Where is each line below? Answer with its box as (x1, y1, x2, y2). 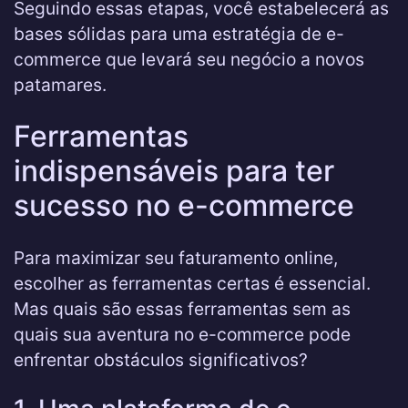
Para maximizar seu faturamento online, (14, 247, 338, 269)
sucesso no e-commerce (14, 188, 354, 223)
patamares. (14, 74, 107, 96)
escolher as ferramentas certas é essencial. (14, 272, 371, 294)
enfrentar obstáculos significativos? (14, 349, 308, 371)
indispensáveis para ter (14, 153, 334, 189)
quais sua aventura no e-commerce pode (14, 323, 351, 345)
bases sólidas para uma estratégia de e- (14, 23, 344, 45)
